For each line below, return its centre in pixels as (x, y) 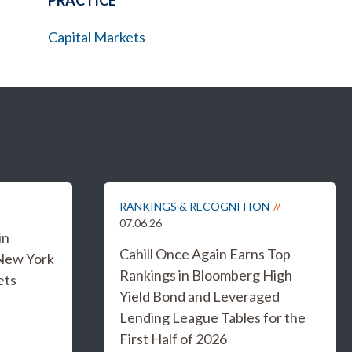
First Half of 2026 (173, 339)
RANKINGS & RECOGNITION (194, 206)
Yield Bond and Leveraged (200, 296)
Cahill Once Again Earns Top (205, 254)
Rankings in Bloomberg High (206, 275)
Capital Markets (97, 37)
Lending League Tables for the (213, 317)
